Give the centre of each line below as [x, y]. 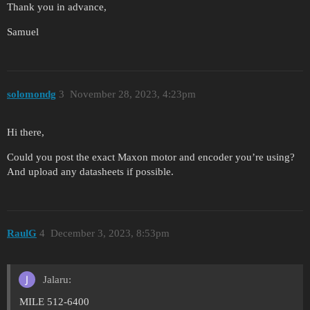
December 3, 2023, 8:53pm [110, 234]
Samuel [23, 32]
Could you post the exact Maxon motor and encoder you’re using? [151, 157]
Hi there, [26, 132]
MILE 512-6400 [54, 301]
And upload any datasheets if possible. [90, 171]
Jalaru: [56, 280]
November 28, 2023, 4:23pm [133, 94]
